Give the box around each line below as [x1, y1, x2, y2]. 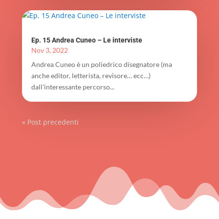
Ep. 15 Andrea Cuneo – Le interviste [31, 36, 142, 44]
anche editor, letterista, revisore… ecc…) [31, 71, 151, 80]
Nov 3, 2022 [31, 45, 68, 54]
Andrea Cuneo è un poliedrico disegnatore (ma [31, 60, 172, 68]
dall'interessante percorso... [31, 82, 114, 91]
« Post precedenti [22, 117, 79, 127]
